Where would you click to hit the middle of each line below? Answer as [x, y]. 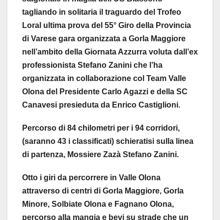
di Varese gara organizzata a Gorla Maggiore [104, 39]
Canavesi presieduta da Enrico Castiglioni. [101, 105]
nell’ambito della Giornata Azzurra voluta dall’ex [110, 52]
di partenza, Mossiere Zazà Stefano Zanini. [100, 155]
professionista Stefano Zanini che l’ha [92, 65]
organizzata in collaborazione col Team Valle [104, 79]
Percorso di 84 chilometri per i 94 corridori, [101, 128]
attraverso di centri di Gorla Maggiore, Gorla [103, 191]
